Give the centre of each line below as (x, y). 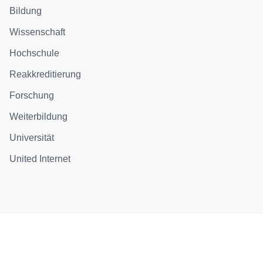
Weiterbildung (39, 116)
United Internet (40, 159)
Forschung (32, 95)
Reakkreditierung (45, 74)
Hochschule (35, 53)
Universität (32, 137)
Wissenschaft (38, 32)
